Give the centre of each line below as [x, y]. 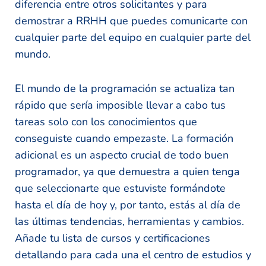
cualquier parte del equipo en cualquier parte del [133, 38]
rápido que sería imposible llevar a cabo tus [120, 105]
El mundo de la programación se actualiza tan [125, 89]
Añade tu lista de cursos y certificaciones [113, 238]
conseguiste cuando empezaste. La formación [124, 139]
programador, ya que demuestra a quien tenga [127, 172]
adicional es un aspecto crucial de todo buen [122, 155]
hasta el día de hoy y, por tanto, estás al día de [128, 205]
